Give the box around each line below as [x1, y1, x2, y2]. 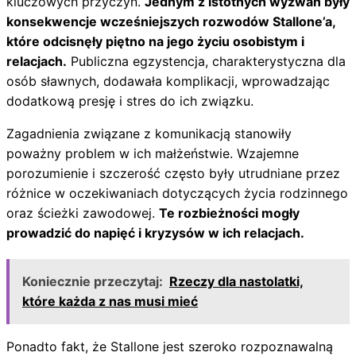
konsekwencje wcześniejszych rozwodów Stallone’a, [6, 14, 335, 30]
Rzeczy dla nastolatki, [169, 273, 304, 290]
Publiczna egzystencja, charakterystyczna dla [67, 53, 346, 70]
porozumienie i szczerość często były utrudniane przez [6, 165, 340, 182]
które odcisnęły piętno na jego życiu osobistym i [6, 33, 304, 50]
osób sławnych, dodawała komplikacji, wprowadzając [6, 73, 330, 90]
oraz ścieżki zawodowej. [6, 205, 159, 222]
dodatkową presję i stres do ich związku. [6, 93, 253, 110]
